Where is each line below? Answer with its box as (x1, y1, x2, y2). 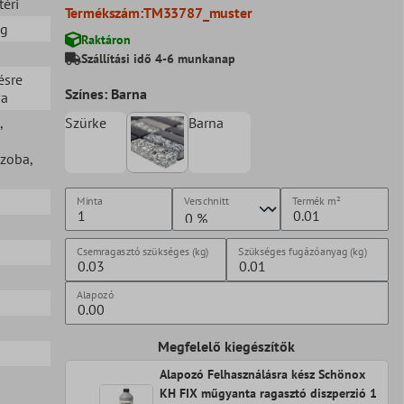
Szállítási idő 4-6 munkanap (80, 50, 235, 67)
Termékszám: (64, 3, 143, 22)
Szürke (64, 113, 106, 132)
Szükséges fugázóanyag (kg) (238, 244, 367, 259)
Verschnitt (184, 194, 229, 208)
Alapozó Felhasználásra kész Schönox (159, 366, 365, 383)
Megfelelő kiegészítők (158, 337, 296, 356)
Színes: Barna (64, 84, 147, 103)
